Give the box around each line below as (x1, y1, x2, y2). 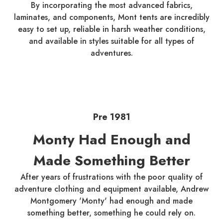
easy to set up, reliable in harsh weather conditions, (17, 23, 206, 35)
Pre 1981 (93, 111, 130, 124)
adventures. (90, 47, 133, 59)
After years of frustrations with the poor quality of (20, 171, 203, 183)
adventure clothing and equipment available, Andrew (14, 183, 209, 195)
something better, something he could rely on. (27, 207, 196, 219)
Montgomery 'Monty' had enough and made (30, 195, 193, 207)
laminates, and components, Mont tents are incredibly (13, 11, 210, 23)
